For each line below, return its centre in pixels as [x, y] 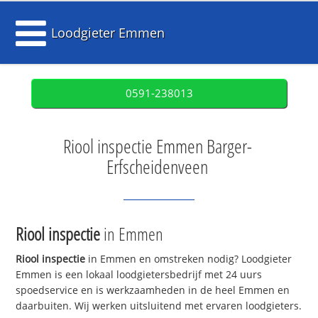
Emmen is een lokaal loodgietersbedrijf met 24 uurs [139, 275]
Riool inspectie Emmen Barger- [157, 146]
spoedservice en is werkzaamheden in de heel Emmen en [153, 290]
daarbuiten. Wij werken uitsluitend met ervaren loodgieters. [159, 306]
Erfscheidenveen [157, 167]
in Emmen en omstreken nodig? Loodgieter [189, 259]
